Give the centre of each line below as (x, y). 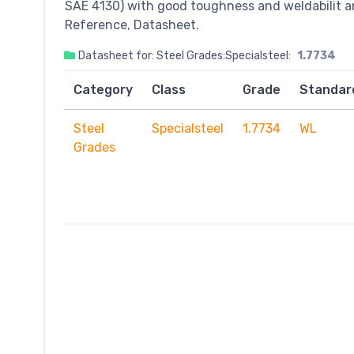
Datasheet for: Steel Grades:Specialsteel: (185, 55)
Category (103, 89)
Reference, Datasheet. (132, 24)
